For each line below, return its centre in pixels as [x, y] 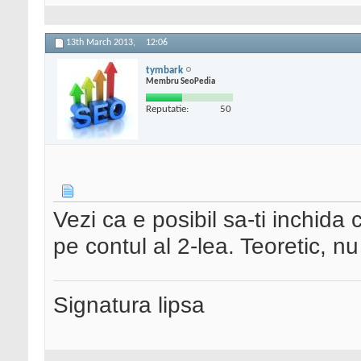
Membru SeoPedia [180, 81]
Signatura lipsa [129, 305]
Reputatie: [167, 109]
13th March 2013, [102, 43]
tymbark [164, 70]
